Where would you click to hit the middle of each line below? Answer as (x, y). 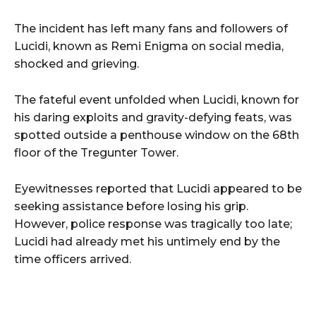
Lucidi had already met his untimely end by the (147, 242)
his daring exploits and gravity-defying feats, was (153, 118)
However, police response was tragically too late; (153, 224)
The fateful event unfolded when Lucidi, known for (157, 100)
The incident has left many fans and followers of (151, 29)
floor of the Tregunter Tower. (96, 153)
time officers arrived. (73, 260)
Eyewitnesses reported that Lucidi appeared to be (158, 189)
